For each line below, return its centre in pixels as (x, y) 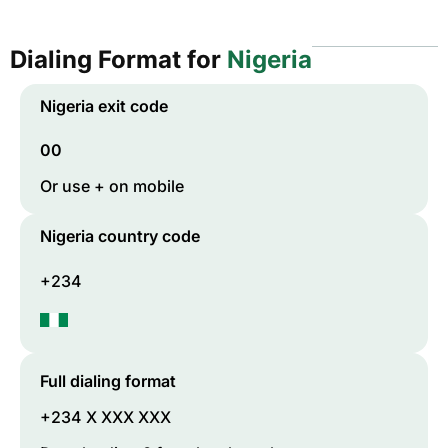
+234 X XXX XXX (105, 416)
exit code (131, 106)
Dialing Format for (118, 59)
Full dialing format (108, 380)
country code (147, 236)
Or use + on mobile (112, 186)
